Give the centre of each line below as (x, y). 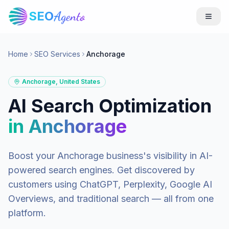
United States (80, 82)
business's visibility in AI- (158, 156)
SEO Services (57, 54)
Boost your (33, 156)
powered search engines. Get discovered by (101, 170)
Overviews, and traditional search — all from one (111, 199)
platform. (27, 213)
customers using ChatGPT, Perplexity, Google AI (110, 184)
